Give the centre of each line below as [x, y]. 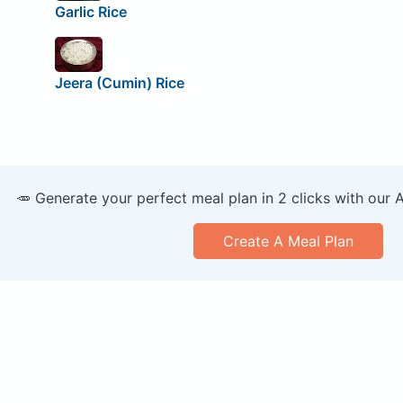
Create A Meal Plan [288, 242]
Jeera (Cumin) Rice [119, 83]
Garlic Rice [90, 11]
